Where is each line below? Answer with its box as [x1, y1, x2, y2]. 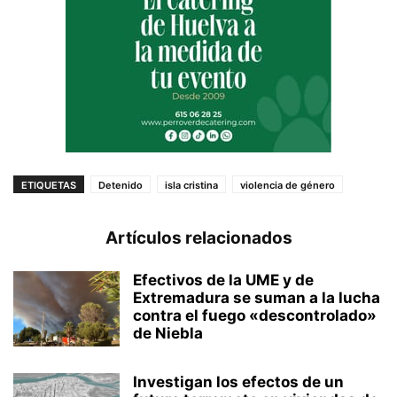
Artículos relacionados [105, 228, 292, 248]
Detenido [98, 179, 143, 191]
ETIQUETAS [21, 179, 76, 191]
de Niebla [133, 324, 203, 342]
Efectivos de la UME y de [133, 271, 314, 289]
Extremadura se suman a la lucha [133, 289, 380, 307]
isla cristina [165, 179, 218, 191]
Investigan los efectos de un [133, 373, 344, 391]
